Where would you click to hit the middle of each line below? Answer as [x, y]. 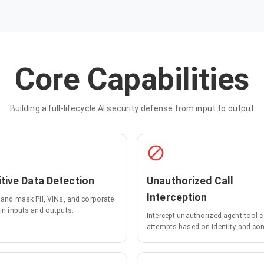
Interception [177, 197]
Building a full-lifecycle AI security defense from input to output [132, 108]
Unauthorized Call [190, 181]
